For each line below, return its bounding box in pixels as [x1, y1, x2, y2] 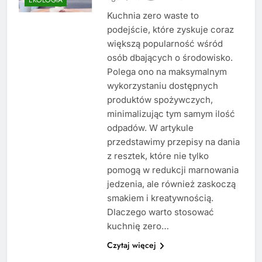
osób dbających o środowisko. [106, 52, 233, 64]
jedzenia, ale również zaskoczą [106, 178, 236, 190]
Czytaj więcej [106, 239, 156, 251]
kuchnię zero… [106, 220, 169, 232]
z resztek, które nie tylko [106, 150, 209, 162]
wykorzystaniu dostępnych [106, 80, 218, 92]
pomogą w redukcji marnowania [106, 164, 239, 176]
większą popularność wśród [106, 38, 223, 50]
